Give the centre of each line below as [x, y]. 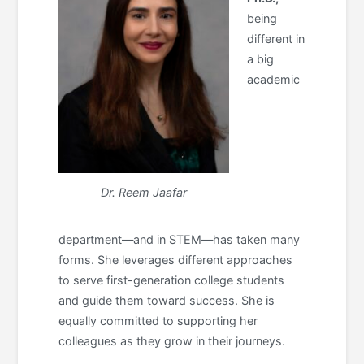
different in [276, 38]
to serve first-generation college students [172, 280]
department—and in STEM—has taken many [180, 240]
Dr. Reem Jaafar [144, 193]
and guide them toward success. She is [167, 301]
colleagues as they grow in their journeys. [174, 341]
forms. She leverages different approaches [176, 260]
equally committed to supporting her [158, 321]
